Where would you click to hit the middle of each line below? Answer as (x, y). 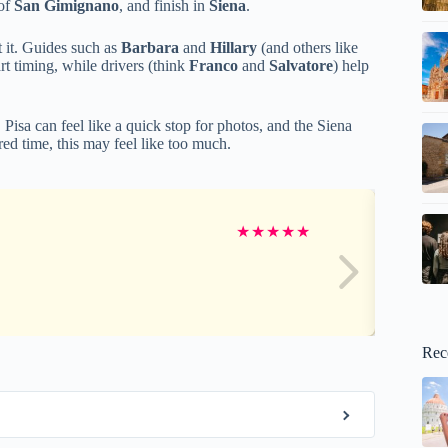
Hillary (233, 47)
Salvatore (301, 65)
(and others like (307, 47)
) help (351, 65)
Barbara (150, 47)
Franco (213, 65)
